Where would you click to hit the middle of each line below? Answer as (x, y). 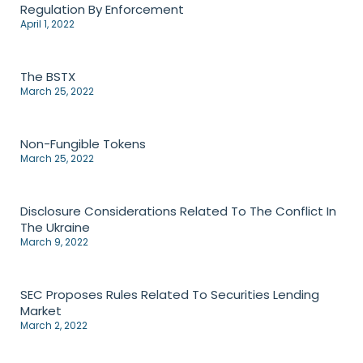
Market (41, 310)
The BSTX (48, 76)
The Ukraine (55, 227)
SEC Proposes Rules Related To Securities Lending (170, 294)
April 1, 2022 (47, 23)
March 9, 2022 (54, 241)
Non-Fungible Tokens (83, 143)
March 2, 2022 (54, 325)
